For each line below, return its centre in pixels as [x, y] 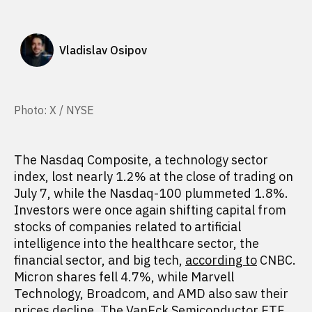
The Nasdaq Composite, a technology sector [141, 160]
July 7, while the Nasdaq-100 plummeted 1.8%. [151, 193]
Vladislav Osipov [103, 50]
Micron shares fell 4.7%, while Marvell [124, 277]
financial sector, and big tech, [100, 260]
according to [221, 260]
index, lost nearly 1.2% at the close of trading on [154, 177]
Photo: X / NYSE [54, 110]
